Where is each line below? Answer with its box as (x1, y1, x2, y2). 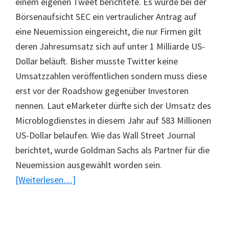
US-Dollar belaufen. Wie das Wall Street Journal (15, 129, 195, 141)
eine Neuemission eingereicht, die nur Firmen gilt (15, 26, 201, 37)
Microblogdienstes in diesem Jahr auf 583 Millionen (15, 114, 211, 126)
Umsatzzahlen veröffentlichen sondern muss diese (15, 70, 207, 82)
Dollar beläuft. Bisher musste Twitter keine (15, 55, 178, 67)
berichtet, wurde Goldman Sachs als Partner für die (15, 144, 210, 156)
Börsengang (75, 203, 122, 215)
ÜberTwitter (75, 173, 122, 185)
